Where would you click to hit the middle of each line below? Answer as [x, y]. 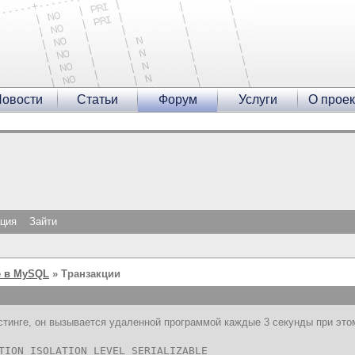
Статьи [97, 99]
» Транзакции [85, 273]
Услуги [258, 99]
